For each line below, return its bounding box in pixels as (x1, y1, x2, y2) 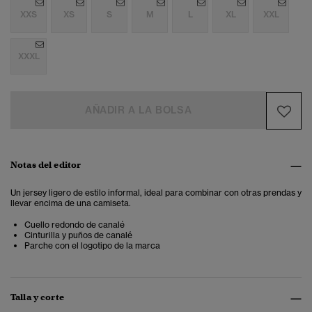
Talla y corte (10, 291, 64, 304)
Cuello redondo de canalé (24, 219, 125, 231)
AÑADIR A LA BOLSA (85, 104, 192, 117)
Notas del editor (10, 159, 81, 171)
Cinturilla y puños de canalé (24, 230, 132, 241)
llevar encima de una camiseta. (10, 198, 131, 209)
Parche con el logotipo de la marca (24, 240, 160, 251)
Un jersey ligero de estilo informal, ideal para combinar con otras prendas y (10, 187, 302, 198)
